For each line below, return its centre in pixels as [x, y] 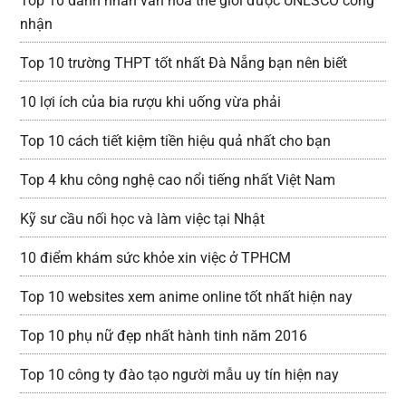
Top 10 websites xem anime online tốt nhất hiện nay [187, 297]
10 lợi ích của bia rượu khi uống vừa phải [151, 102]
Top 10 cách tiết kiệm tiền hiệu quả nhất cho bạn [176, 141]
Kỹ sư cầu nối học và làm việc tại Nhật [143, 219]
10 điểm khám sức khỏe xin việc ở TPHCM [156, 258]
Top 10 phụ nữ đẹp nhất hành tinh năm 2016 [164, 336]
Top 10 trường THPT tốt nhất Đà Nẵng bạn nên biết [184, 63]
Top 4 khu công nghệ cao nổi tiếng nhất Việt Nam [178, 180]
